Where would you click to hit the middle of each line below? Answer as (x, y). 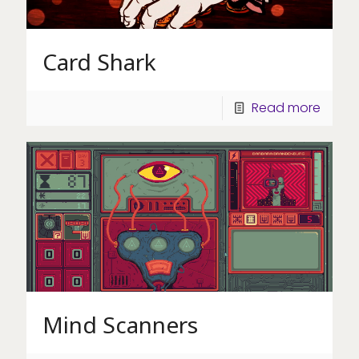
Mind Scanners (120, 325)
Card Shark (99, 62)
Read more (286, 108)
